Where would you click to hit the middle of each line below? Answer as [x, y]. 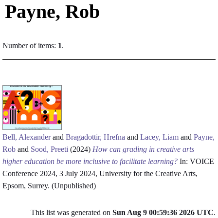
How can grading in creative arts [143, 149]
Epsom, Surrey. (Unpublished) [49, 186]
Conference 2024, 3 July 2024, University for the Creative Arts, [100, 173]
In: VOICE [196, 161]
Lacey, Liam [159, 137]
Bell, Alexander [27, 137]
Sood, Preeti [49, 149]
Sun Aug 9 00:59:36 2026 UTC [163, 212]
